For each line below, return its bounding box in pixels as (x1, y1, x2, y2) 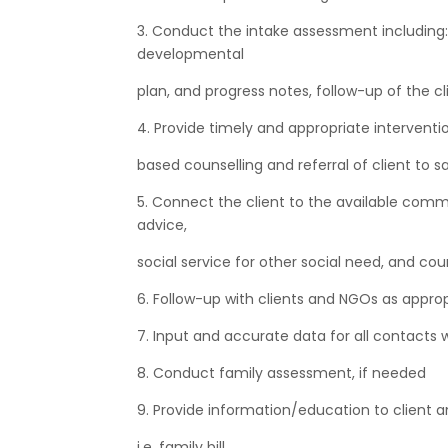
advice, (137, 214, 187, 235)
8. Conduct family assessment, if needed (137, 362, 426, 383)
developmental (137, 43, 244, 64)
